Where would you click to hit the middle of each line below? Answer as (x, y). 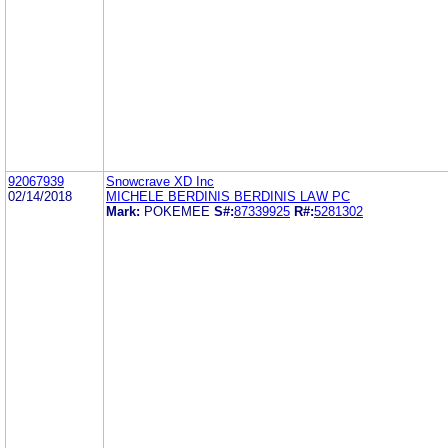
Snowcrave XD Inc (160, 181)
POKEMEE (177, 211)
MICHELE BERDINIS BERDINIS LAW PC (228, 196)
